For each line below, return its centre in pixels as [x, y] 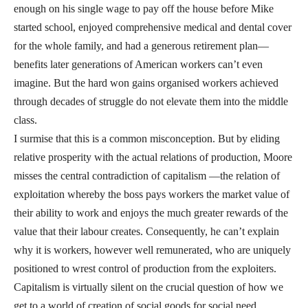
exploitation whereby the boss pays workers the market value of [152, 195]
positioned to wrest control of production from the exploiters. [145, 269]
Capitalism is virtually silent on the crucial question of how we [148, 287]
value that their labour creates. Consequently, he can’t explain [146, 232]
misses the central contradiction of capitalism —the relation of [147, 176]
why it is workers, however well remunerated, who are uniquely [152, 250]
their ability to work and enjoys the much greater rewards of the [151, 213]
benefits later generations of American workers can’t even [138, 65]
